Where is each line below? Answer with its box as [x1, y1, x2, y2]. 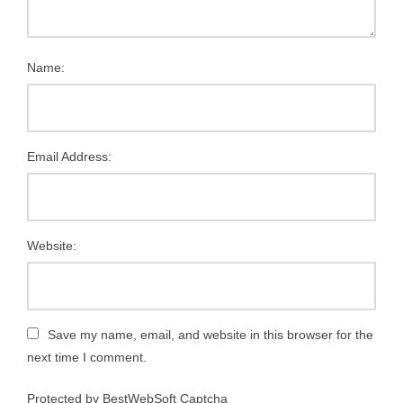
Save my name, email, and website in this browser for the [48, 327, 373, 342]
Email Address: [27, 148, 112, 164]
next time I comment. [27, 349, 147, 364]
